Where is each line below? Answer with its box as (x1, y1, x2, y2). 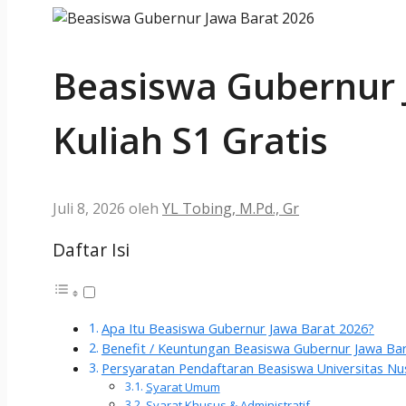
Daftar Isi (53, 237, 130, 262)
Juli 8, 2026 (53, 198, 125, 219)
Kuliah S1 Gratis (53, 115, 328, 166)
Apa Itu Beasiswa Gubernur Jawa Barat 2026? (101, 319, 374, 337)
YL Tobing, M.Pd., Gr (162, 198, 299, 219)
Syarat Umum (145, 378, 220, 395)
